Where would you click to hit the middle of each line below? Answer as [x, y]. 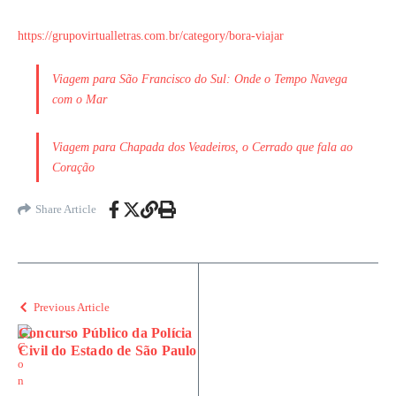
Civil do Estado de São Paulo [108, 350]
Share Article [66, 209]
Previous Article [72, 307]
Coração [73, 167]
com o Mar [80, 99]
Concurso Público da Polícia [106, 332]
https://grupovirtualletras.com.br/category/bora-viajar [151, 35]
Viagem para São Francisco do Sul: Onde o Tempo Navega [200, 79]
